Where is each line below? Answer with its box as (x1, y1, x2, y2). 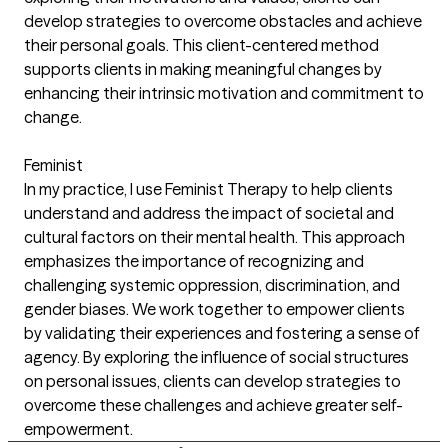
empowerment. (24, 418, 133, 439)
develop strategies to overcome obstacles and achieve (24, 10, 422, 31)
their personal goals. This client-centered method (24, 34, 379, 55)
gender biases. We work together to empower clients (24, 298, 405, 319)
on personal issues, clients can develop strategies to (24, 370, 401, 391)
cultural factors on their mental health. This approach (24, 226, 405, 247)
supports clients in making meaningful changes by (24, 58, 382, 79)
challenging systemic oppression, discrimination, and (24, 274, 400, 295)
